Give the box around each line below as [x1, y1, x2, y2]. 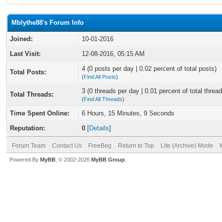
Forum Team [12, 142, 46, 149]
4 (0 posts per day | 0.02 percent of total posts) [82, 65, 217, 72]
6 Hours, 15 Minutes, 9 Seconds [82, 110, 174, 117]
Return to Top [118, 142, 154, 149]
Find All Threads [84, 96, 122, 102]
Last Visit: [10, 50, 41, 57]
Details [89, 124, 109, 132]
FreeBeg [88, 142, 111, 149]
